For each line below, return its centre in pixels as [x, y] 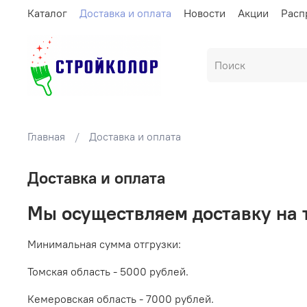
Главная [46, 137]
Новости [205, 13]
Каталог [47, 13]
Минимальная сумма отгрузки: [104, 244]
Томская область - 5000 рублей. [108, 272]
